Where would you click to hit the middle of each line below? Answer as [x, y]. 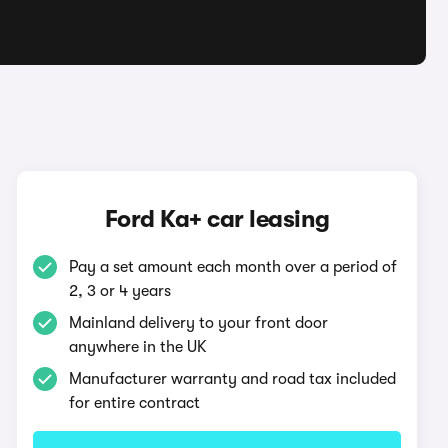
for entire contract [135, 403]
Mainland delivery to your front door [199, 323]
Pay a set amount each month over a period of [233, 267]
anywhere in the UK [138, 347]
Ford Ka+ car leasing [217, 219]
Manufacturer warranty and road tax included [233, 379]
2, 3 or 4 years [120, 291]
